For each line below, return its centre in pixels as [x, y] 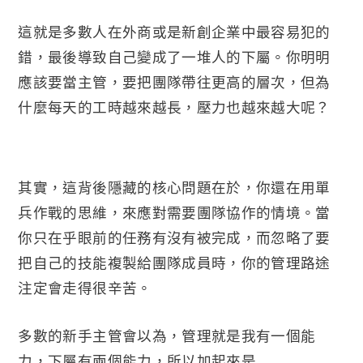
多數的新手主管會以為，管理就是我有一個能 [167, 335]
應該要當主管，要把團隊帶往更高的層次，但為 [174, 81]
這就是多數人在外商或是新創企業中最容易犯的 [174, 31]
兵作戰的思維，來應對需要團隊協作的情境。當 [174, 212]
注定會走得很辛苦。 [85, 287]
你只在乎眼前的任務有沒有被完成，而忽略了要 [174, 237]
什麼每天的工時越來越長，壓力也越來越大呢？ [174, 107]
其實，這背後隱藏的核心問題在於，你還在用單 [174, 187]
